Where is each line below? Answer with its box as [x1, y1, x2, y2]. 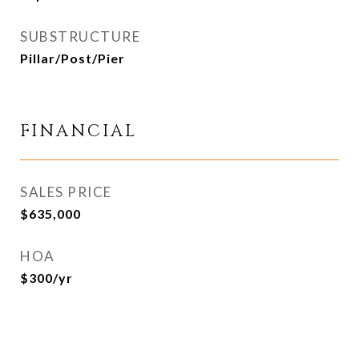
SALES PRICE [20, 184, 112, 200]
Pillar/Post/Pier [20, 50, 125, 66]
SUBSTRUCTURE [20, 28, 140, 45]
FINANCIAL [20, 120, 137, 143]
